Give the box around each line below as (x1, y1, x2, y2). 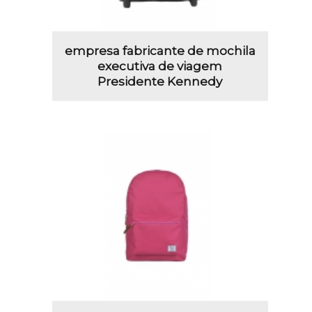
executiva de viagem (97, 59, 223, 74)
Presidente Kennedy (97, 75, 223, 89)
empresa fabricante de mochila (64, 44, 256, 58)
